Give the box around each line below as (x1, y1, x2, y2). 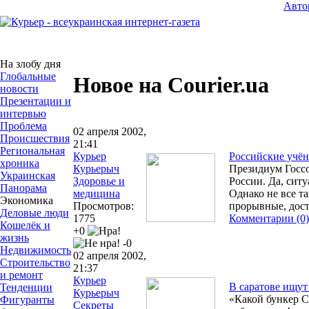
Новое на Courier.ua (73, 72, 269, 98)
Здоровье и (73, 175, 125, 187)
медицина (73, 187, 120, 199)
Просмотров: (73, 199, 134, 212)
